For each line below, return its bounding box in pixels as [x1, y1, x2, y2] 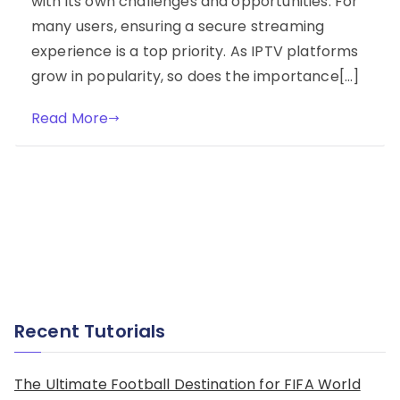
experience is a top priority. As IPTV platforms [31, 40, 359, 62]
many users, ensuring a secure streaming [31, 15, 325, 37]
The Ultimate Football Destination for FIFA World [14, 373, 361, 395]
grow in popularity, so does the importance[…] [31, 65, 360, 87]
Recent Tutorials [14, 319, 166, 345]
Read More [31, 107, 109, 129]
